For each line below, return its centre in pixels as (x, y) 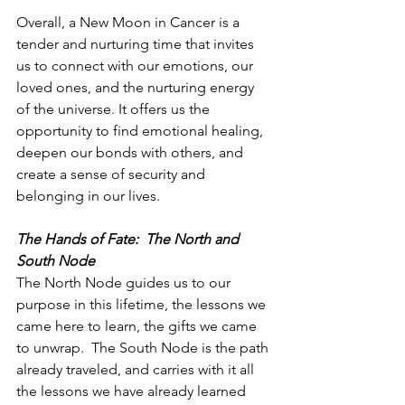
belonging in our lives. (88, 196)
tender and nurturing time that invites (137, 44)
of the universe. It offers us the (115, 109)
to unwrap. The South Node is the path (144, 348)
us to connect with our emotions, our (137, 66)
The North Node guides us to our (125, 283)
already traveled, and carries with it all (137, 370)
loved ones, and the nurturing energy (137, 88)
